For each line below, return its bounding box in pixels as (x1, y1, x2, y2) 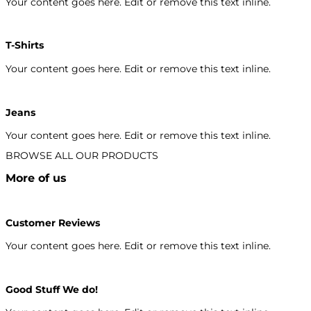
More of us (6, 170, 67, 185)
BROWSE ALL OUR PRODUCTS (6, 149, 158, 162)
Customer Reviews (6, 216, 100, 229)
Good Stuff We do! (6, 283, 98, 296)
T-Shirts (6, 39, 44, 52)
